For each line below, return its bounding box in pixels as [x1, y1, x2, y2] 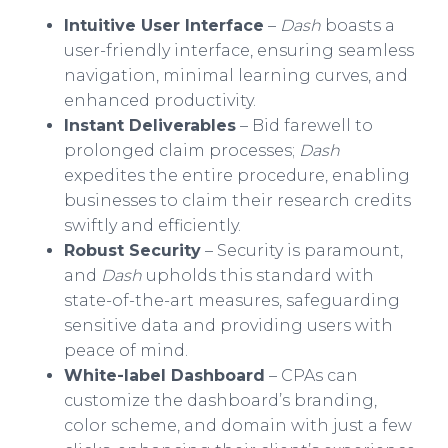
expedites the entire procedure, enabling [64, 166, 410, 185]
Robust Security [64, 241, 201, 260]
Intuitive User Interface [64, 16, 264, 35]
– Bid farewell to [236, 116, 373, 135]
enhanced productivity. [64, 91, 256, 110]
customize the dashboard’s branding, [64, 391, 377, 410]
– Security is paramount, [201, 241, 403, 260]
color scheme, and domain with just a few [64, 416, 412, 435]
